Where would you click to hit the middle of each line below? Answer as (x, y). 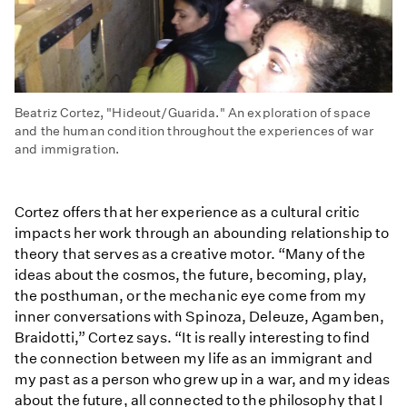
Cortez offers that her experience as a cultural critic (188, 213)
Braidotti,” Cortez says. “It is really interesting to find (193, 338)
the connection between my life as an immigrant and (194, 359)
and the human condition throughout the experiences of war (194, 131)
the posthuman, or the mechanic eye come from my (191, 296)
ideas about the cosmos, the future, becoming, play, (191, 275)
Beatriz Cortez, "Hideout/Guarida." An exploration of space (193, 113)
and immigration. (69, 149)
